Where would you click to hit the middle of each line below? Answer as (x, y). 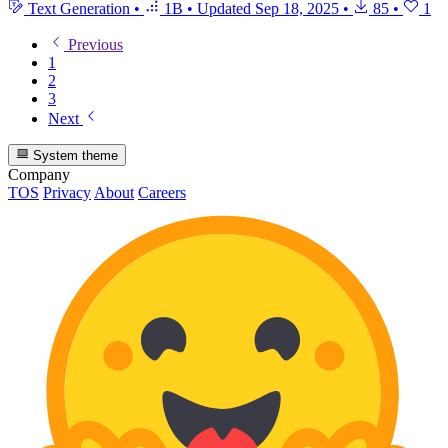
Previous (93, 45)
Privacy (67, 193)
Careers (162, 193)
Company (39, 175)
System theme (74, 156)
